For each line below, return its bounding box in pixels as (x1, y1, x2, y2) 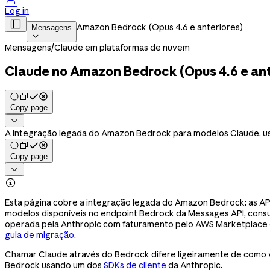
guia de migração (5, 229, 74, 240)
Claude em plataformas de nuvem (54, 42, 190, 53)
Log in (5, 5, 29, 16)
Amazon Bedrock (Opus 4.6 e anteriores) (77, 22, 243, 33)
